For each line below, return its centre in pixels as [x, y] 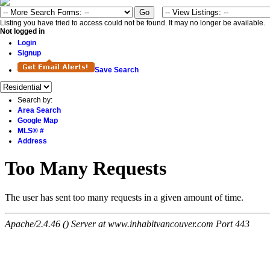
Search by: [35, 100]
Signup [29, 53]
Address [32, 141]
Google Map [38, 121]
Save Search [117, 70]
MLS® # [31, 131]
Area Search [39, 111]
